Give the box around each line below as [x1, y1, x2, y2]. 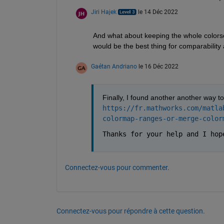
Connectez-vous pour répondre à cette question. [56, 207, 205, 215]
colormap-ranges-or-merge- [102, 114, 202, 122]
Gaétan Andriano [90, 63, 137, 70]
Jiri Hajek [90, 8, 116, 15]
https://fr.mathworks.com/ [102, 104, 202, 112]
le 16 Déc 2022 [138, 63, 178, 70]
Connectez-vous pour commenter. [64, 163, 169, 171]
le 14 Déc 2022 [137, 8, 178, 15]
